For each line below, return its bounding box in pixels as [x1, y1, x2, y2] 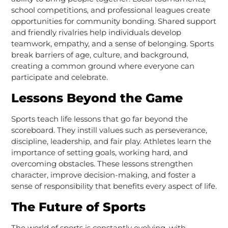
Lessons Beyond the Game [11, 90, 183, 105]
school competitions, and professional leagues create [11, 5, 210, 15]
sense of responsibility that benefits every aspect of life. [11, 181, 217, 191]
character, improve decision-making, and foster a [11, 169, 196, 180]
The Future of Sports [11, 199, 146, 214]
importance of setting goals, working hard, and [11, 147, 188, 157]
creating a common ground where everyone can [11, 61, 194, 71]
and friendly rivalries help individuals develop [11, 27, 181, 37]
